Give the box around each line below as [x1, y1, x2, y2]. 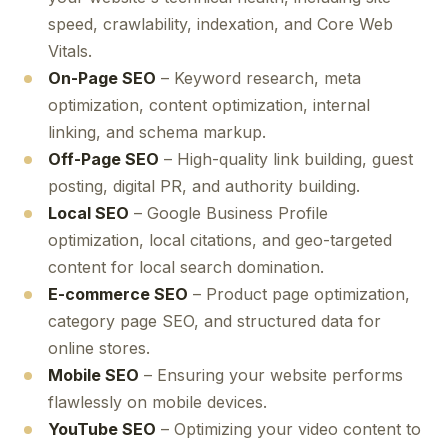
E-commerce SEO [48, 284, 188, 304]
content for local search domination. [48, 257, 324, 277]
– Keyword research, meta [156, 68, 361, 88]
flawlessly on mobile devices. [48, 392, 267, 412]
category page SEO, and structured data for [48, 311, 381, 331]
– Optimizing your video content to [156, 419, 421, 439]
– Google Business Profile [129, 203, 328, 223]
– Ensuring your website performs [139, 365, 403, 385]
